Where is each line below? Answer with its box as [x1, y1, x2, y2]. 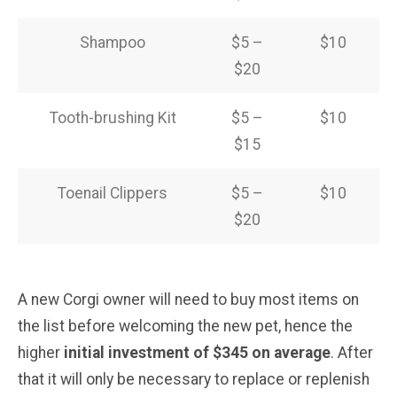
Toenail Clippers [58, 183, 167, 202]
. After [331, 343, 373, 362]
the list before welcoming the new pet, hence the [18, 316, 353, 335]
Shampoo [80, 33, 145, 51]
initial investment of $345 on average [64, 343, 331, 362]
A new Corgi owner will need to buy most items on [18, 290, 359, 308]
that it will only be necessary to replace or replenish [18, 370, 370, 388]
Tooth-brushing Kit [49, 108, 176, 127]
